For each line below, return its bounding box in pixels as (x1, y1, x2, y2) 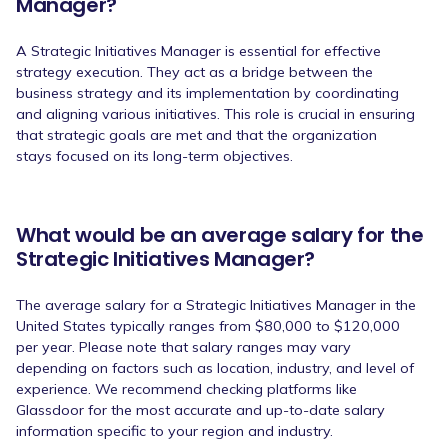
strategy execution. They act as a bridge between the (16, 62, 373, 81)
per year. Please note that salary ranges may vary (16, 337, 351, 356)
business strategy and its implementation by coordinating (16, 83, 399, 102)
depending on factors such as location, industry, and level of (16, 358, 414, 377)
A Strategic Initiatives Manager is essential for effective (16, 41, 381, 60)
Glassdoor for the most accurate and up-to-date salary (16, 400, 385, 419)
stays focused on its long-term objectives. (16, 146, 293, 165)
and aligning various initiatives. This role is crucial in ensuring (16, 104, 415, 123)
